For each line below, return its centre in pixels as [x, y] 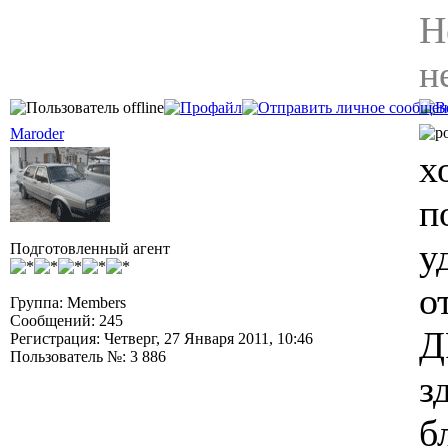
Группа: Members [68, 302]
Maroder [37, 133]
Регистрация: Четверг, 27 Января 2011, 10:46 [161, 338]
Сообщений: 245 [66, 320]
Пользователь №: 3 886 [88, 356]
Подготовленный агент [90, 248]
